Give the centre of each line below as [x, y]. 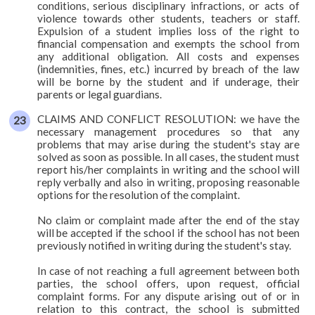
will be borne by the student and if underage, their [168, 81]
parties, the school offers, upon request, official [168, 283]
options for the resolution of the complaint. [138, 194]
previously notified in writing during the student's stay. [164, 245]
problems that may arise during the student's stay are [168, 144]
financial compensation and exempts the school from [168, 43]
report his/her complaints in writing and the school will [168, 169]
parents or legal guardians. [99, 94]
